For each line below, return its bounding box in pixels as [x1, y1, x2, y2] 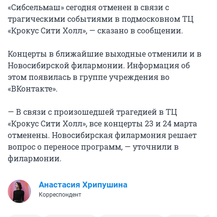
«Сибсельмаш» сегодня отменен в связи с [8, 2, 169, 13]
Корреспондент [39, 191, 81, 199]
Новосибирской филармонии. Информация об [8, 60, 190, 71]
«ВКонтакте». [8, 83, 58, 94]
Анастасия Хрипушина [39, 180, 127, 190]
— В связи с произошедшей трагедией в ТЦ [8, 107, 177, 117]
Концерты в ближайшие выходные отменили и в [8, 48, 201, 59]
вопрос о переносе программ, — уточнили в [8, 141, 179, 152]
